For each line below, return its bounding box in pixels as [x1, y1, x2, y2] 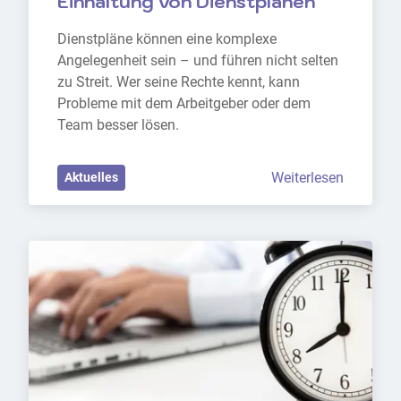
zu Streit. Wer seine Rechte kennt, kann [57, 73, 300, 91]
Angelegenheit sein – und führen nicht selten [57, 52, 338, 70]
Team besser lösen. [57, 116, 179, 134]
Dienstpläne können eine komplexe [57, 30, 277, 48]
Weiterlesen [271, 168, 344, 186]
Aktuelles [64, 170, 118, 186]
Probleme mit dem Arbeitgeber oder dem [57, 95, 311, 113]
